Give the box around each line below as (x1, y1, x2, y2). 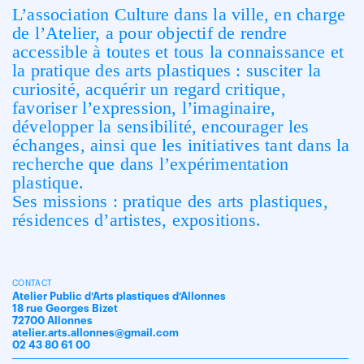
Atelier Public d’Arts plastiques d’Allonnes (12, 290, 226, 301)
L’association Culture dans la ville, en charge (12, 3, 346, 24)
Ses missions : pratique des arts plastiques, (12, 190, 328, 211)
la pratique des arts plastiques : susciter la (12, 59, 322, 80)
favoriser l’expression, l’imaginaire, (12, 97, 276, 118)
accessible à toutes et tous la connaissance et (12, 41, 344, 62)
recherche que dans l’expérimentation (12, 153, 289, 174)
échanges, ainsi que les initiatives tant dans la (12, 134, 350, 155)
